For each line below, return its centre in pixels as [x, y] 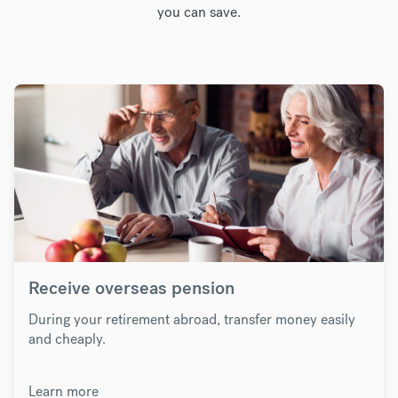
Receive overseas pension [132, 288]
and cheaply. [68, 339]
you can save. [199, 12]
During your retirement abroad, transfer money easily [192, 320]
